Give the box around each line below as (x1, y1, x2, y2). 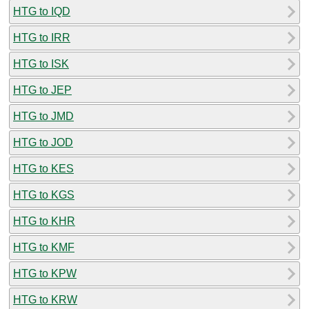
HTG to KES (13, 162, 74, 175)
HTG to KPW (13, 267, 77, 279)
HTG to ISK (13, 57, 69, 70)
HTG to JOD (13, 136, 73, 148)
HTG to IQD (13, 5, 70, 17)
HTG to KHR (13, 215, 75, 227)
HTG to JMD (13, 110, 74, 122)
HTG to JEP (13, 83, 72, 96)
